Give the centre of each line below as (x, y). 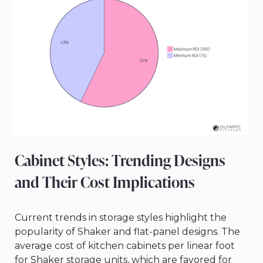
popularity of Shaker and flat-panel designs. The (127, 231)
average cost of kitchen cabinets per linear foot (125, 245)
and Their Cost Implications (105, 182)
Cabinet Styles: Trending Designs (120, 160)
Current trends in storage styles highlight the (121, 217)
